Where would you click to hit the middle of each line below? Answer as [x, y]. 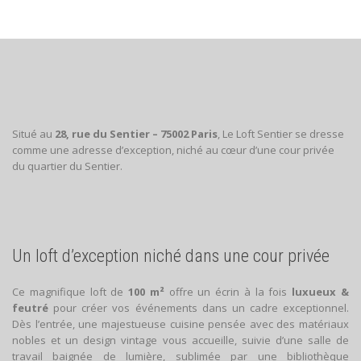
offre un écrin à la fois [230, 291]
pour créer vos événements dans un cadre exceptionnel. [199, 307]
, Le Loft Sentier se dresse [281, 133]
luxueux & [321, 291]
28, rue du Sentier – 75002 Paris [136, 133]
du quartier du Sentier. [67, 166]
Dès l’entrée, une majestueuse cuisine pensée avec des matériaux [180, 324]
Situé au [33, 133]
